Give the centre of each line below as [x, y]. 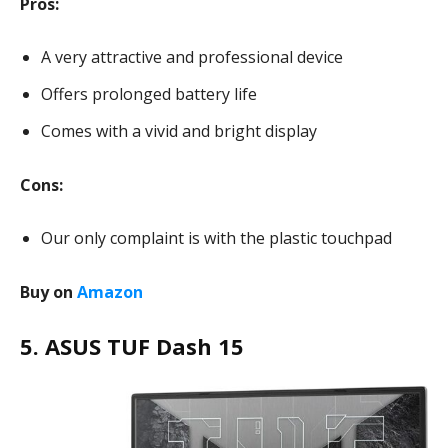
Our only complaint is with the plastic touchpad [218, 238]
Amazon [110, 292]
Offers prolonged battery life [149, 94]
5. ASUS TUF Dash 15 [132, 346]
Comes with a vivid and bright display [179, 131]
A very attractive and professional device [192, 57]
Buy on [48, 292]
